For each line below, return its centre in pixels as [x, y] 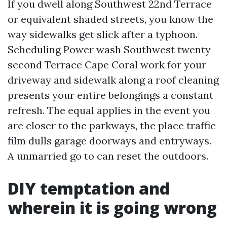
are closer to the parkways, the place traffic [112, 125]
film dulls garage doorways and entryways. [109, 141]
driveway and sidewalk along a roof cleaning [113, 80]
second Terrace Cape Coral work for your [107, 65]
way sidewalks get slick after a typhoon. [103, 34]
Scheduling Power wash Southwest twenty [109, 49]
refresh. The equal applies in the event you [109, 110]
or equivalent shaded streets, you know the [110, 19]
